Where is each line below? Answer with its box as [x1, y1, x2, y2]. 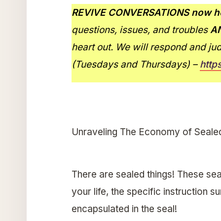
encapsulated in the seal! [71, 203, 180, 215]
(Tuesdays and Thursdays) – [71, 59, 200, 71]
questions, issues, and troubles [71, 24, 210, 36]
